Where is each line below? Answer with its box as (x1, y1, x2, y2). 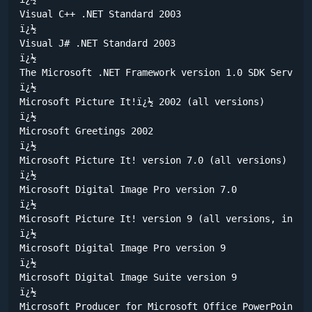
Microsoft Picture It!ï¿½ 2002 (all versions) (19, 95, 270, 107)
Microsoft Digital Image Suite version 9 (19, 271, 242, 283)
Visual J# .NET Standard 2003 (19, 37, 175, 49)
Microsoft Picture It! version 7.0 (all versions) (19, 154, 292, 166)
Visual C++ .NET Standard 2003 (19, 8, 181, 19)
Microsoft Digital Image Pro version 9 (19, 242, 231, 253)
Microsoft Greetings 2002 (19, 125, 159, 136)
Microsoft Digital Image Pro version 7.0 (19, 183, 242, 195)
